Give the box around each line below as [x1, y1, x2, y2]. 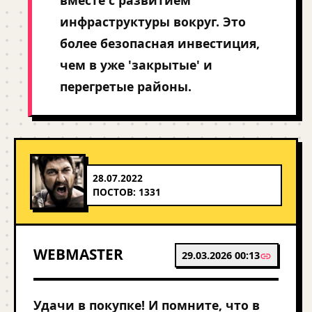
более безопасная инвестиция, [60, 35, 260, 52]
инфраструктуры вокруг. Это [60, 13, 246, 30]
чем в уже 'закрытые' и [60, 56, 212, 73]
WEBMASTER [33, 244, 123, 264]
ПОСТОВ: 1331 [93, 185, 161, 198]
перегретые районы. [60, 78, 192, 95]
